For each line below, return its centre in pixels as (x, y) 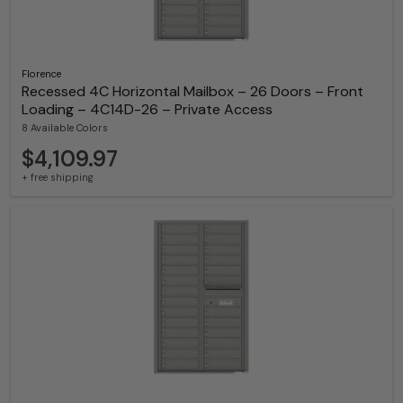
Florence (41, 74)
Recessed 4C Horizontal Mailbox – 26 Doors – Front (193, 92)
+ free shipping (58, 177)
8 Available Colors (65, 128)
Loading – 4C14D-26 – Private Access (147, 110)
